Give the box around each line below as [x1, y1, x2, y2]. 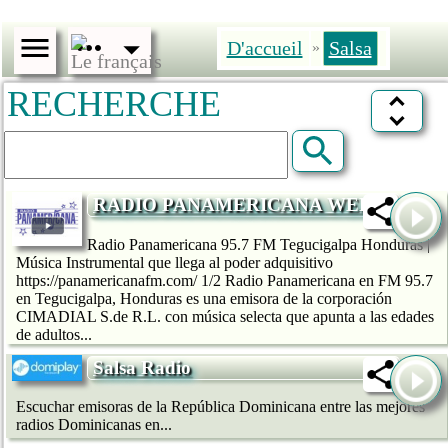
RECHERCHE [7, 84, 221, 124]
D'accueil [226, 37, 303, 59]
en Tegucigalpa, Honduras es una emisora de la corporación [16, 289, 392, 307]
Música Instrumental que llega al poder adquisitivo [16, 253, 333, 271]
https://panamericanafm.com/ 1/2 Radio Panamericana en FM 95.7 [16, 271, 433, 289]
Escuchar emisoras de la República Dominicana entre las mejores [16, 398, 425, 416]
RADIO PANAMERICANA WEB [93, 194, 372, 215]
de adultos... [16, 325, 92, 343]
